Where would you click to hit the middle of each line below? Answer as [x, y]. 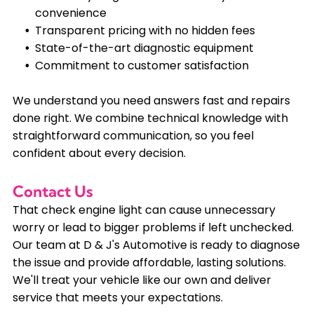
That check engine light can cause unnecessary [144, 210]
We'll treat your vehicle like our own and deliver [142, 280]
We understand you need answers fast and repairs [151, 101]
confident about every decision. [99, 153]
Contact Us [53, 192]
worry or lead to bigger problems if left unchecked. [153, 228]
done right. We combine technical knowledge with [150, 118]
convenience [70, 13]
